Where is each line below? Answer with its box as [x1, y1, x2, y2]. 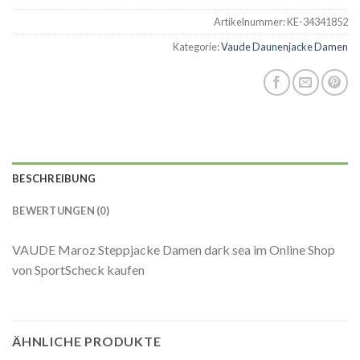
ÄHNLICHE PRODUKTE [12, 333, 162, 350]
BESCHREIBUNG [12, 172, 96, 186]
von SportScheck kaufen [12, 262, 145, 278]
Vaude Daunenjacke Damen [221, 40, 348, 54]
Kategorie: [173, 40, 221, 54]
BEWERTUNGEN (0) [12, 204, 109, 218]
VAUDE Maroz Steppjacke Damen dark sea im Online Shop [12, 242, 335, 258]
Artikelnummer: [214, 15, 287, 29]
